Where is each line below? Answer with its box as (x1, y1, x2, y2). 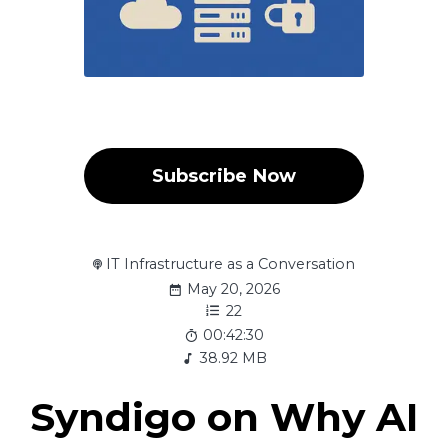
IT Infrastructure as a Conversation (106, 255, 356, 273)
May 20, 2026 (187, 279, 281, 298)
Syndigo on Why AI (29, 393, 418, 441)
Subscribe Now (151, 164, 296, 187)
